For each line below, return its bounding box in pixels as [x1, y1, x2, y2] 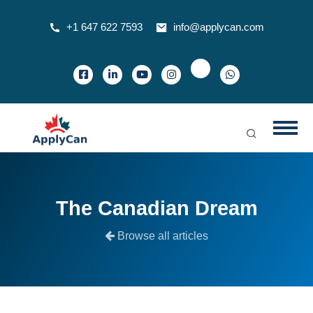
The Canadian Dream [55, 197, 258, 219]
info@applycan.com [173, 21, 264, 33]
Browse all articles [117, 230, 208, 242]
